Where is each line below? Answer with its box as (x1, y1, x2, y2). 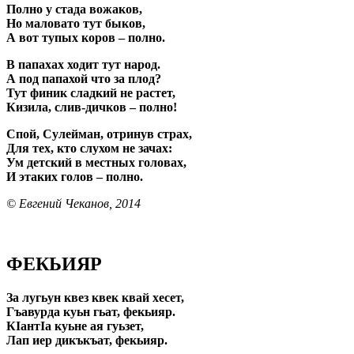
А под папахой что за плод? (6, 71, 161, 85)
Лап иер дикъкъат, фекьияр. (6, 333, 168, 347)
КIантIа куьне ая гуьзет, (6, 318, 144, 333)
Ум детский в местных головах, (6, 155, 186, 169)
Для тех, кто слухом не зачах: (6, 141, 172, 155)
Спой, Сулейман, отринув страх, (6, 126, 192, 141)
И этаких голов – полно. (6, 169, 143, 183)
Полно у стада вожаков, (6, 2, 142, 16)
